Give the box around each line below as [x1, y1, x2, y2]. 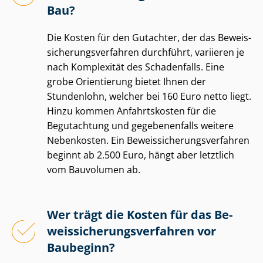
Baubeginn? [47, 239, 115, 255]
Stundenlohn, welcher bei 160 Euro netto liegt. [47, 89, 251, 103]
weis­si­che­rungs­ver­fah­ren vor [47, 222, 216, 239]
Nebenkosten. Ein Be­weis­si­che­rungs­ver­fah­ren [47, 133, 249, 147]
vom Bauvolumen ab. [47, 163, 140, 176]
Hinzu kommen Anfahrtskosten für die [47, 104, 216, 117]
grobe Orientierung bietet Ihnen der [47, 75, 206, 88]
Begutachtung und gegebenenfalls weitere [47, 119, 234, 132]
